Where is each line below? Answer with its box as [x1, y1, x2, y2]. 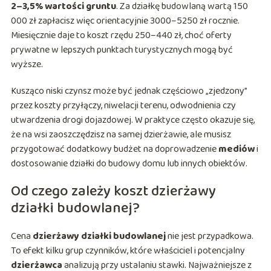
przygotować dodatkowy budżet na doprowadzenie [10, 142, 218, 157]
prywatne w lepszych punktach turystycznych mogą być [10, 42, 233, 58]
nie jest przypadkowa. [165, 229, 253, 244]
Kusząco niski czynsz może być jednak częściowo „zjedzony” [10, 83, 247, 99]
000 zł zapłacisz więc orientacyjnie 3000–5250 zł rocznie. [10, 13, 240, 29]
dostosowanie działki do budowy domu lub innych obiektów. [10, 156, 247, 172]
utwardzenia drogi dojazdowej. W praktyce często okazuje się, [10, 113, 255, 128]
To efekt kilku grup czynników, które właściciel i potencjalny [10, 243, 245, 259]
